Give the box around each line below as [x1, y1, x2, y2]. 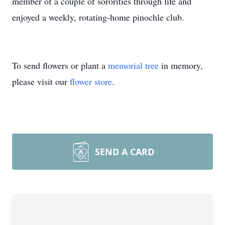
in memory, [159, 59, 203, 71]
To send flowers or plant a [12, 59, 108, 71]
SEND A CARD [95, 146, 154, 158]
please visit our [12, 75, 70, 87]
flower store [70, 75, 112, 87]
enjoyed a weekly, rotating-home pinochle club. [12, 11, 187, 23]
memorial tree [108, 59, 159, 71]
